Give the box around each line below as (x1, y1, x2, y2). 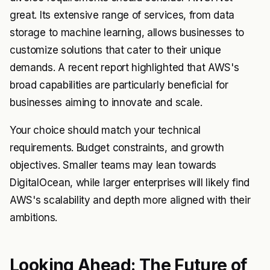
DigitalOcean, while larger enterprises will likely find (10, 177, 250, 189)
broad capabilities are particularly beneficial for (10, 79, 228, 91)
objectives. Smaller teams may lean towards (10, 159, 217, 171)
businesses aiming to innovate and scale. (10, 96, 202, 108)
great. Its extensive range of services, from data (10, 9, 234, 21)
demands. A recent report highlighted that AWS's (10, 61, 239, 74)
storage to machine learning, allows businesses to (10, 27, 244, 39)
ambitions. (10, 212, 57, 224)
